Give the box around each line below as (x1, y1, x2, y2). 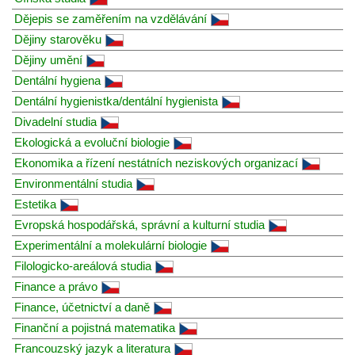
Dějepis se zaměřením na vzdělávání (14, 11, 207, 25)
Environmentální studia (14, 176, 132, 190)
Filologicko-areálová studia (14, 258, 151, 273)
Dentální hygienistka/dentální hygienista (14, 94, 218, 108)
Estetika (14, 197, 56, 211)
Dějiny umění (14, 52, 82, 67)
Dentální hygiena (14, 73, 101, 87)
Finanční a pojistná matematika (14, 320, 175, 334)
